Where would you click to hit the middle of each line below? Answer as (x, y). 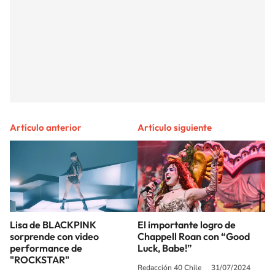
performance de (46, 248)
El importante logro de (187, 225)
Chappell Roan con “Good (194, 237)
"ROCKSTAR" (40, 260)
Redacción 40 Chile (169, 268)
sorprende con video (54, 237)
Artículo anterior (46, 127)
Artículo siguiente (175, 127)
